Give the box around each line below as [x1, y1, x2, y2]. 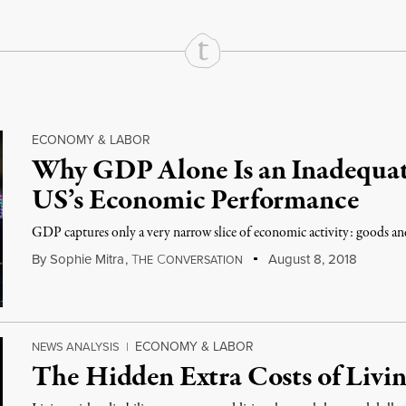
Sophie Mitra [50, 249, 125, 268]
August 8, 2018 [264, 249, 357, 268]
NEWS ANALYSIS [32, 338, 121, 354]
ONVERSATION [166, 252, 244, 267]
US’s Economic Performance [32, 181, 360, 221]
